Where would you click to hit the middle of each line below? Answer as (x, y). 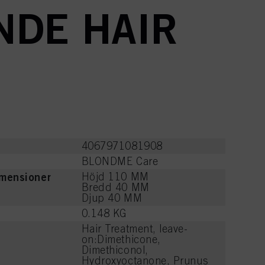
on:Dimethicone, (121, 239)
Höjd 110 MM (115, 176)
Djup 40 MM (112, 198)
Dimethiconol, (115, 250)
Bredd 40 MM (115, 187)
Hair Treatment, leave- (135, 228)
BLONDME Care (120, 161)
